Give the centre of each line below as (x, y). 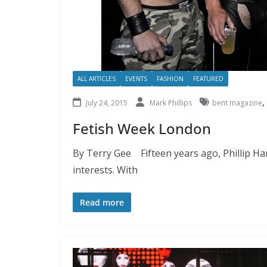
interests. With (105, 170)
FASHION (170, 78)
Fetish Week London (142, 128)
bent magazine (237, 103)
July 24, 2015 (107, 103)
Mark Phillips (172, 103)
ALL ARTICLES (97, 78)
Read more (102, 202)
